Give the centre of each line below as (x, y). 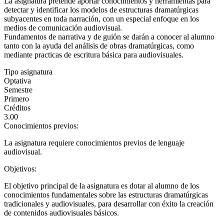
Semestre (18, 89)
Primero (16, 98)
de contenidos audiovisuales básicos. (61, 212)
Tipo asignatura (28, 71)
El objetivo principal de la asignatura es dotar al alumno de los (101, 185)
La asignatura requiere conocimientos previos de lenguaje (94, 142)
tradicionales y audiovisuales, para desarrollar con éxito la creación (109, 203)
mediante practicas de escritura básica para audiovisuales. (94, 54)
